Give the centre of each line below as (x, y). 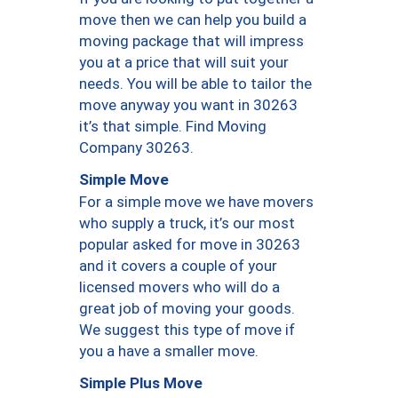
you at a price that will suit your (184, 62)
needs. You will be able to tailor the (195, 83)
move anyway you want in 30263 (188, 104)
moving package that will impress (191, 40)
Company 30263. (136, 147)
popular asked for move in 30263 (190, 244)
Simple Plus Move (141, 383)
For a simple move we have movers (196, 201)
